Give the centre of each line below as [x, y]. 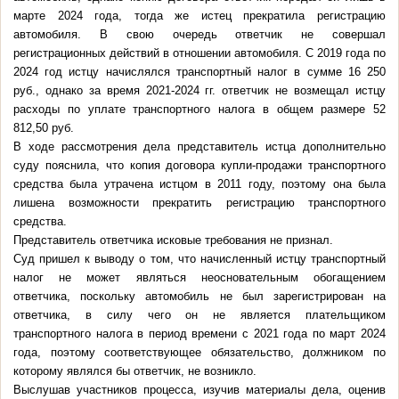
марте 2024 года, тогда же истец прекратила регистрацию [199, 16]
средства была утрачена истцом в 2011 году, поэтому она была [199, 184]
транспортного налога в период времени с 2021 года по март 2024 [199, 334]
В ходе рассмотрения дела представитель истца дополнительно [199, 147]
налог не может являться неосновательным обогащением [199, 278]
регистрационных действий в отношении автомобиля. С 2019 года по [199, 53]
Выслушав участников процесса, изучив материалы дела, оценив [199, 390]
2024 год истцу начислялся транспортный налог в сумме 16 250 [199, 72]
